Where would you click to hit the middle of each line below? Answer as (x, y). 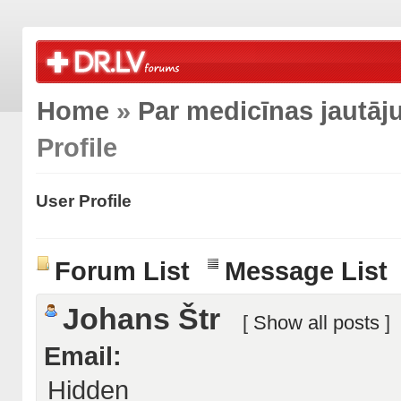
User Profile (84, 201)
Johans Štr (145, 319)
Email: (83, 356)
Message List (306, 271)
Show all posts (316, 323)
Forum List (122, 271)
